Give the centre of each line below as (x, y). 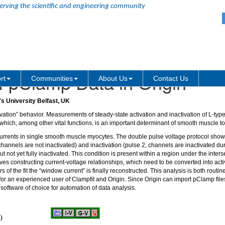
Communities (52, 78)
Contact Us (171, 78)
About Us (113, 78)
